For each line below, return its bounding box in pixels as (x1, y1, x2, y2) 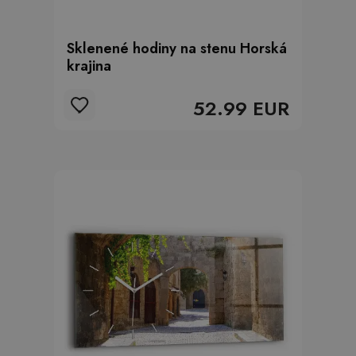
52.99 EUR (193, 95, 289, 122)
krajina (67, 56, 111, 76)
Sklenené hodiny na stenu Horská (67, 38, 287, 59)
